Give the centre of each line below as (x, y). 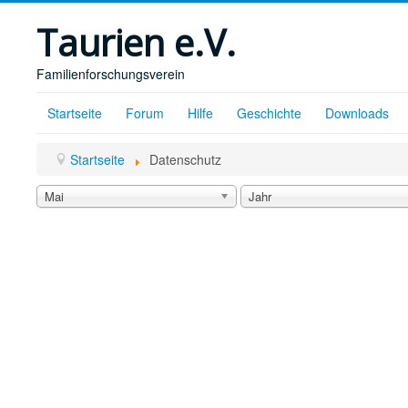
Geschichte (269, 113)
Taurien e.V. (136, 42)
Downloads (357, 113)
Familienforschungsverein (111, 74)
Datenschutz (185, 159)
